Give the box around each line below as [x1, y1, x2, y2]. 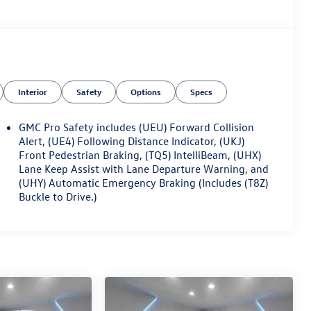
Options [131, 86, 162, 98]
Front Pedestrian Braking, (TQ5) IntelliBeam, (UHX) [19, 148, 262, 162]
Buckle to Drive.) [19, 190, 97, 204]
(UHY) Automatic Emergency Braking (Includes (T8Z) [19, 176, 269, 190]
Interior [18, 86, 48, 98]
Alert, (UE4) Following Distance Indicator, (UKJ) [19, 134, 245, 149]
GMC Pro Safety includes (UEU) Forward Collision [19, 120, 255, 135]
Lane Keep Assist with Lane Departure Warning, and [19, 162, 269, 176]
